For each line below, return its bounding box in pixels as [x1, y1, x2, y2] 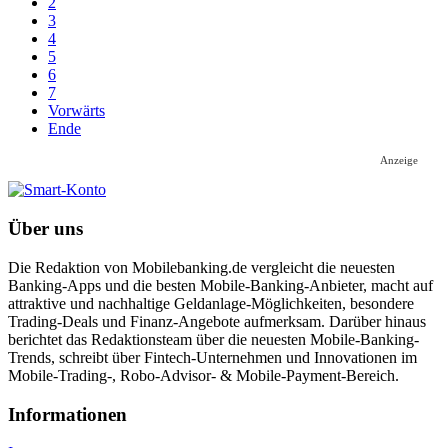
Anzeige [380, 154, 419, 167]
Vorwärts [48, 102, 105, 120]
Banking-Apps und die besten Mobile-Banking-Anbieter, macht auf [8, 276, 433, 294]
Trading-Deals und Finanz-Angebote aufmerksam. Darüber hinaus [8, 312, 426, 330]
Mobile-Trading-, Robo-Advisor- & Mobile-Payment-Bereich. [8, 366, 399, 384]
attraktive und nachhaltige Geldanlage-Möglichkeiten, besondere [8, 294, 414, 312]
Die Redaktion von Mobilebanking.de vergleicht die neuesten [8, 258, 395, 276]
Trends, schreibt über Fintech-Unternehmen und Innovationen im [8, 348, 417, 366]
